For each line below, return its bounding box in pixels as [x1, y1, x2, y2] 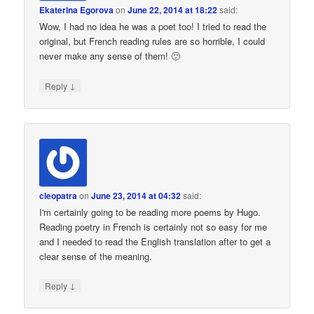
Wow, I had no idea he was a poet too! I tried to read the [39, 20, 267, 34]
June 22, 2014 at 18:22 [128, 4, 218, 17]
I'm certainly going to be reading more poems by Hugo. [39, 205, 261, 219]
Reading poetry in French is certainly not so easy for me [39, 219, 268, 233]
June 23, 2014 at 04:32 [91, 189, 182, 202]
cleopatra [39, 189, 78, 202]
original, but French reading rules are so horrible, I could [39, 34, 266, 48]
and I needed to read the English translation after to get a [39, 234, 271, 248]
